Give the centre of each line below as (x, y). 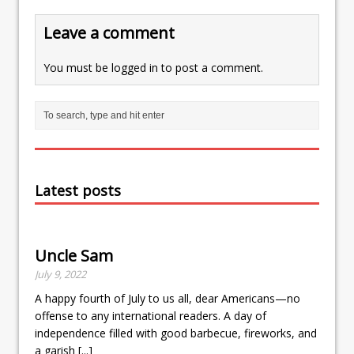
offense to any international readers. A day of (151, 315)
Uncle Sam (74, 255)
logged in (135, 67)
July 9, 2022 (60, 274)
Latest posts (78, 190)
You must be (77, 67)
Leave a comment (109, 32)
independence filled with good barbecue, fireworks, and (176, 333)
